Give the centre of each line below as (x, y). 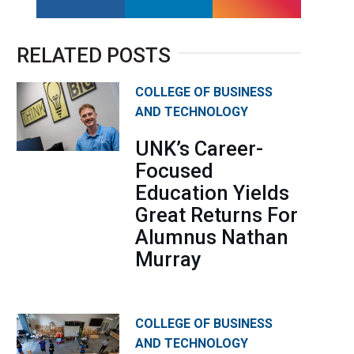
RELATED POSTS (94, 56)
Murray (168, 260)
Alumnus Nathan (212, 237)
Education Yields (212, 193)
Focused (174, 171)
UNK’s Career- (199, 149)
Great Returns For (217, 215)
